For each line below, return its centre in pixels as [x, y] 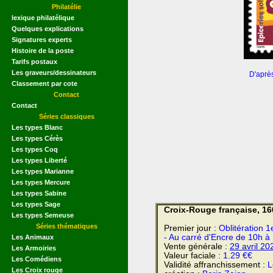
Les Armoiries [34, 248]
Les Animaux [33, 237]
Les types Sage [36, 204]
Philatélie [66, 6]
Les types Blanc [37, 127]
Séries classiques [66, 116]
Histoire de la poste [43, 50]
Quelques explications [48, 28]
